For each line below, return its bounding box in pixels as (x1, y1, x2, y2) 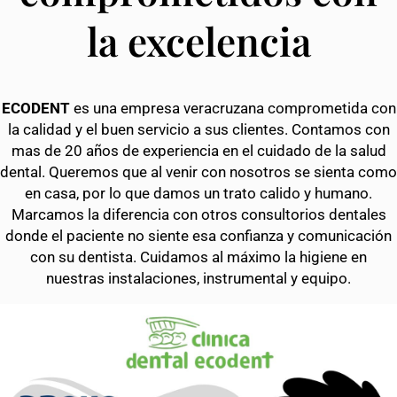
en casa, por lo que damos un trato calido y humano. (25, 184, 372, 203)
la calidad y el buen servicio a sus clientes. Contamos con (7, 121, 390, 139)
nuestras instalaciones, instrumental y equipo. (46, 269, 351, 288)
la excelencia (86, 13, 311, 66)
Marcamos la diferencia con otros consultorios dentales (11, 206, 386, 224)
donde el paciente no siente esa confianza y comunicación (5, 227, 392, 245)
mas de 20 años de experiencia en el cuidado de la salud (11, 142, 386, 160)
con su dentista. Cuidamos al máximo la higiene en (30, 248, 367, 267)
